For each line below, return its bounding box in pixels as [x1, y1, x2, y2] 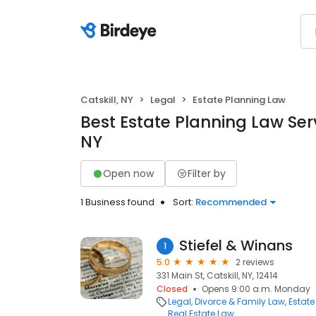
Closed [157, 283, 188, 295]
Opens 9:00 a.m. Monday [202, 283, 310, 295]
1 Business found [80, 195, 154, 209]
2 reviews [236, 256, 274, 268]
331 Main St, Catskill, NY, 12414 [157, 269, 278, 281]
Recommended [195, 195, 267, 209]
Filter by [188, 166, 226, 181]
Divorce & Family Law [194, 296, 285, 308]
